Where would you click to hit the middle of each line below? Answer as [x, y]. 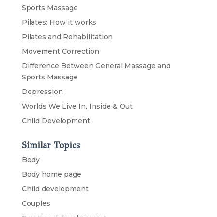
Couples [36, 203]
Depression [42, 91]
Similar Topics [51, 145]
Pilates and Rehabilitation [67, 37]
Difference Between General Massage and [96, 66]
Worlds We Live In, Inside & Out [77, 106]
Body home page [51, 174]
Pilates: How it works [59, 22]
